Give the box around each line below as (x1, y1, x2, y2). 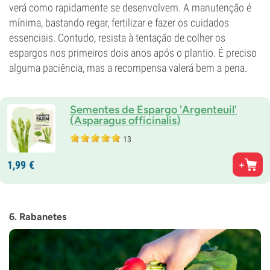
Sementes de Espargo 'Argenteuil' (70, 103, 237, 116)
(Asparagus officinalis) (70, 114, 181, 127)
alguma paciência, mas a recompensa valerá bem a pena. (9, 61, 247, 74)
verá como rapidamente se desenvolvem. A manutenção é (9, 1, 251, 14)
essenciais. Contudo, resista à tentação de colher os (9, 31, 225, 44)
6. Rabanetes (9, 211, 66, 222)
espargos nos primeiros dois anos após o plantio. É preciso (9, 46, 257, 59)
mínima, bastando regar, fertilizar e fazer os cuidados (9, 16, 229, 29)
